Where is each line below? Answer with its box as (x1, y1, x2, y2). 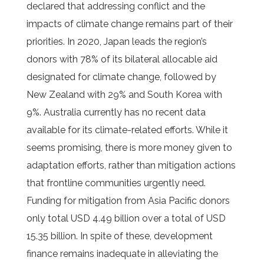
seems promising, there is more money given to (26, 142, 232, 153)
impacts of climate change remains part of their (26, 18, 233, 29)
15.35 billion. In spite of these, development (26, 230, 213, 242)
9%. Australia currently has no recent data (26, 107, 206, 118)
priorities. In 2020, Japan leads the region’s (26, 36, 207, 47)
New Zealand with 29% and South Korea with (26, 89, 222, 100)
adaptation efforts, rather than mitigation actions (26, 160, 236, 171)
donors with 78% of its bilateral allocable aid (26, 54, 217, 65)
